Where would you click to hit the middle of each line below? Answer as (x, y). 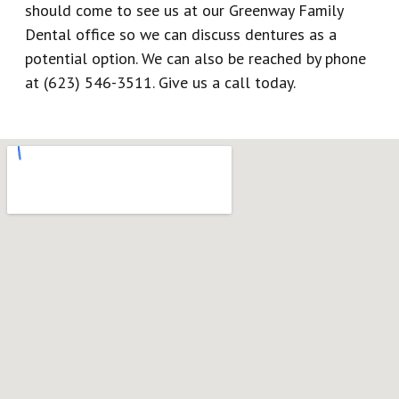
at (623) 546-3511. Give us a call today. (161, 82)
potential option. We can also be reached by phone (196, 58)
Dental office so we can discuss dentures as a (181, 34)
